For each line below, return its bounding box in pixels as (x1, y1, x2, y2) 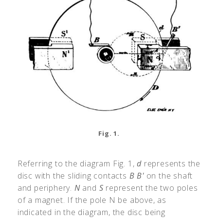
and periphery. (17, 182, 74, 194)
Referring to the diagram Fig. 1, (17, 158, 137, 169)
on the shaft (144, 170, 193, 182)
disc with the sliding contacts (17, 170, 129, 182)
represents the (142, 158, 201, 169)
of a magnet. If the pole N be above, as (17, 195, 167, 206)
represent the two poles (103, 182, 198, 194)
